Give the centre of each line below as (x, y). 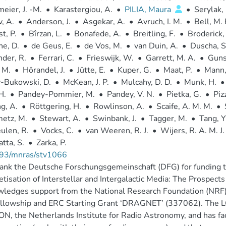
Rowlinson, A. (119, 106)
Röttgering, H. (55, 106)
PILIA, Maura (149, 10)
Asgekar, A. (104, 22)
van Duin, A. (156, 46)
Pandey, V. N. (130, 94)
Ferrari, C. (56, 58)
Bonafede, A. (97, 34)
